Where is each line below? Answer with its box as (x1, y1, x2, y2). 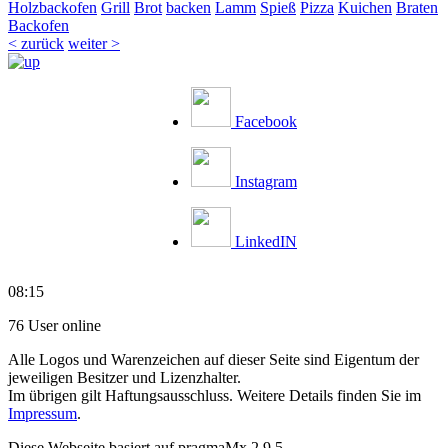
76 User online (8, 316, 101, 334)
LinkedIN (235, 232, 297, 250)
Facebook (235, 112, 297, 130)
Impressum (8, 404, 77, 422)
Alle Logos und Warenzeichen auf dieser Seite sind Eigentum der (8, 350, 419, 368)
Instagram (235, 172, 297, 190)
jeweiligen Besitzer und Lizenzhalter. (8, 368, 241, 386)
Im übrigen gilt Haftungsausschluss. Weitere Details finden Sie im (8, 386, 421, 404)
